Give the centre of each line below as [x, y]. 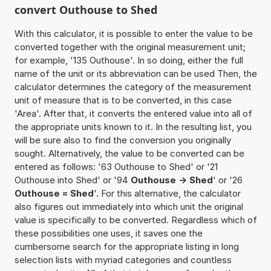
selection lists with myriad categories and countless [123, 260]
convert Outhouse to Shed [86, 9]
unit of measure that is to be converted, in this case [123, 100]
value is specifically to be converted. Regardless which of [135, 220]
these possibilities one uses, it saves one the [108, 233]
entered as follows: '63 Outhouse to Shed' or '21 [116, 166]
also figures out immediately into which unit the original [129, 206]
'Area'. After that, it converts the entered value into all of [133, 113]
